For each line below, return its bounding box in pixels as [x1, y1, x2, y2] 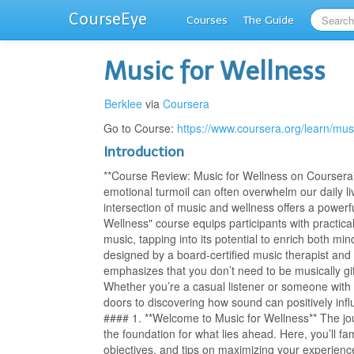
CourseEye [69, 9, 147, 28]
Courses [186, 13, 228, 27]
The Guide [243, 13, 294, 27]
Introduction [104, 143, 185, 160]
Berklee [104, 96, 143, 111]
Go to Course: [104, 120, 178, 136]
